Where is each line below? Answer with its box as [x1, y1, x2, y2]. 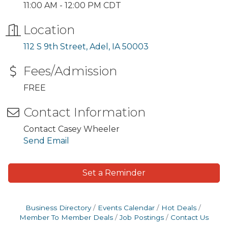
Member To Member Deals [19, 213, 113, 221]
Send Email [23, 136, 69, 146]
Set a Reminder [82, 168, 146, 178]
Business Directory [25, 204, 91, 212]
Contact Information [23, 105, 146, 120]
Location [23, 22, 75, 37]
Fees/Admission [23, 64, 117, 78]
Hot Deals [161, 204, 196, 212]
